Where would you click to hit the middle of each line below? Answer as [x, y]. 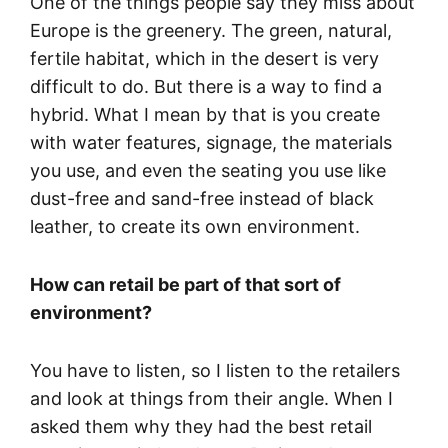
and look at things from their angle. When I [211, 398]
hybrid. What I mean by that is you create [205, 114]
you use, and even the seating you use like [208, 170]
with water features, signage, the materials [211, 142]
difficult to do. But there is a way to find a [206, 86]
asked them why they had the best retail [201, 426]
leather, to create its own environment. [195, 226]
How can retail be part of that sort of [185, 284]
